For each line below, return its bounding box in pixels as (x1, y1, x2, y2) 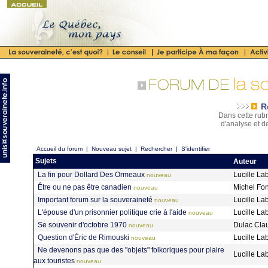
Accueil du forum (36, 145, 83, 152)
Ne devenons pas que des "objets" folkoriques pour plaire (38, 245, 224, 254)
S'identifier (181, 145, 212, 152)
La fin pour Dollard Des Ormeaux (38, 170, 145, 179)
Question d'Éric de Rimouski (38, 233, 129, 242)
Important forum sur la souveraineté (38, 195, 153, 204)
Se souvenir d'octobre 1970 (38, 220, 127, 229)
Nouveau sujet (92, 145, 132, 152)
